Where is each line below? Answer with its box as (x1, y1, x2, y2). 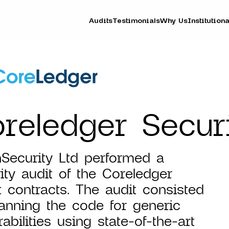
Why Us (160, 16, 188, 25)
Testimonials (112, 16, 161, 25)
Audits (89, 16, 113, 25)
